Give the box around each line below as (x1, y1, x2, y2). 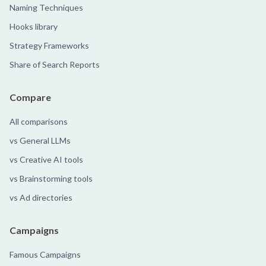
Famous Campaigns (9, 249, 81, 260)
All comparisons (9, 116, 68, 127)
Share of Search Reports (9, 59, 100, 70)
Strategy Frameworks (9, 40, 89, 51)
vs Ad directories (9, 192, 72, 203)
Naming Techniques (9, 2, 83, 13)
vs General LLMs (9, 135, 71, 146)
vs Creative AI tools (9, 154, 83, 165)
